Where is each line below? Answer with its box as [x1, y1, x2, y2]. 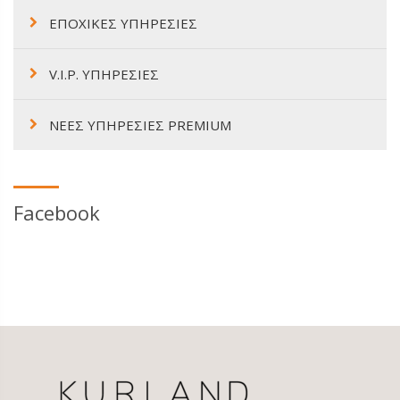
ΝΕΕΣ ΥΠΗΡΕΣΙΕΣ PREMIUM [49, 115, 231, 134]
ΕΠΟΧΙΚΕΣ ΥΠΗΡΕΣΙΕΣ [49, 13, 197, 32]
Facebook [13, 198, 100, 226]
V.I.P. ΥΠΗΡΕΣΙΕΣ [49, 64, 159, 83]
